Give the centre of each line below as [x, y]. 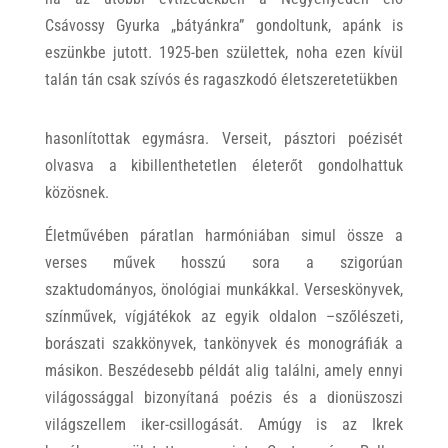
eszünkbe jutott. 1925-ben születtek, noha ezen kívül [224, 52]
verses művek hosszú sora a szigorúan [224, 262]
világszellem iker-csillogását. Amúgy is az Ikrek [224, 424]
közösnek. [76, 192]
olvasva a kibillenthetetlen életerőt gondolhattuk [224, 165]
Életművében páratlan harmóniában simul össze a [224, 235]
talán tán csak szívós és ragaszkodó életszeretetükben [221, 79]
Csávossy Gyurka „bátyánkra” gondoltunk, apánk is [224, 25]
